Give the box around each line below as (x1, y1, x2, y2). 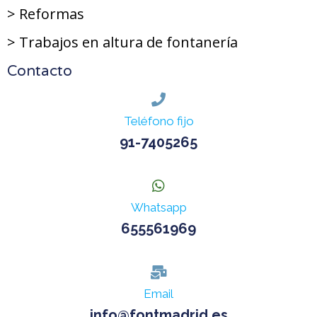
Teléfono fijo (123, 114, 194, 129)
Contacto (7, 62, 72, 81)
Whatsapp (130, 200, 187, 215)
